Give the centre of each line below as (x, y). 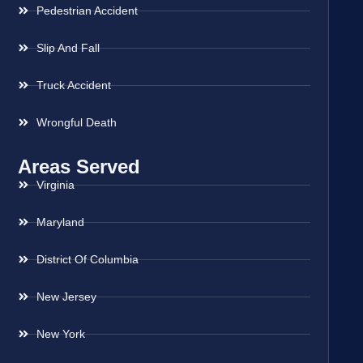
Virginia (55, 184)
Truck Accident (73, 85)
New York (60, 333)
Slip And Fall (68, 47)
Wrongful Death (76, 122)
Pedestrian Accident (87, 10)
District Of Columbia (87, 259)
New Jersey (66, 296)
